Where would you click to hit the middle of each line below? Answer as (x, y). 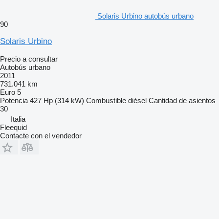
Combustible (106, 100)
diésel (137, 100)
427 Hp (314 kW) (57, 100)
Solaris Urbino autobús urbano (145, 16)
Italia (18, 119)
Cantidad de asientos (182, 100)
